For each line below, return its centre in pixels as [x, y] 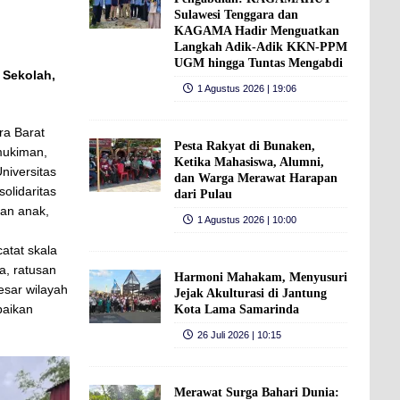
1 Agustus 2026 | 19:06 [246, 88]
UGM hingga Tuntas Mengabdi [258, 62]
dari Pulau [203, 194]
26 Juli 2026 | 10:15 [239, 334]
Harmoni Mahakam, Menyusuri [260, 277]
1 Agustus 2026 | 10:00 [246, 219]
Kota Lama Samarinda [236, 309]
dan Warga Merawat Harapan [255, 178]
